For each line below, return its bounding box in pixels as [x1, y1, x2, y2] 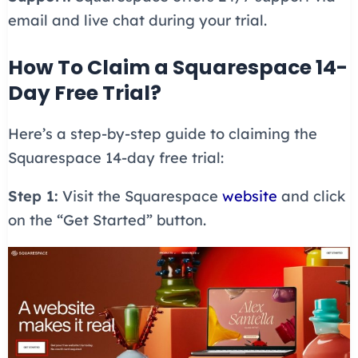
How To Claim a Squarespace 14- [7, 53, 348, 82]
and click [276, 186, 345, 205]
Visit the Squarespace [58, 186, 222, 205]
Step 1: [7, 186, 58, 205]
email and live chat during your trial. [7, 11, 267, 30]
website [221, 186, 277, 205]
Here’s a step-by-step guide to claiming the [7, 124, 317, 143]
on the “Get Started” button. [7, 210, 206, 229]
